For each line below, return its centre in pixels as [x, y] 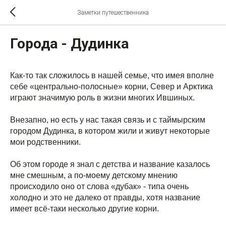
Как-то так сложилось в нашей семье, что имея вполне [112, 75]
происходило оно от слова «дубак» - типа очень [99, 186]
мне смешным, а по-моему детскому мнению [94, 175]
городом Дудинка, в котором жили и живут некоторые [110, 131]
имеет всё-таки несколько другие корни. [84, 209]
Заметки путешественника [113, 13]
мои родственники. [45, 142]
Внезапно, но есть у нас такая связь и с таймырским [108, 120]
